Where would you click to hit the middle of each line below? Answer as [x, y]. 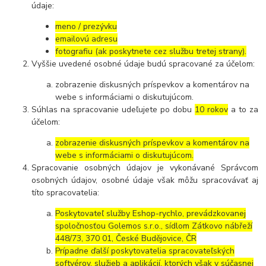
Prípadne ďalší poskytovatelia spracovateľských [145, 251]
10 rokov [211, 110]
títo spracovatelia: [66, 193]
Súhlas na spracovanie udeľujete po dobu [113, 110]
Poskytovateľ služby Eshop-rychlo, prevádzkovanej [151, 214]
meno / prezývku [86, 27]
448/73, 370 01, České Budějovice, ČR [126, 239]
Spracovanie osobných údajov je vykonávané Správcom [145, 168]
